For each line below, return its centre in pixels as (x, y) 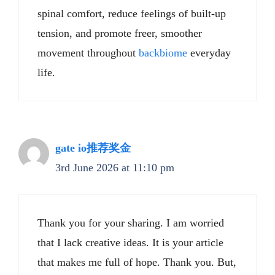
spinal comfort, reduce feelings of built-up (132, 14)
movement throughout (88, 53)
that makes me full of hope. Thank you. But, (137, 262)
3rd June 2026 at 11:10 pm (115, 168)
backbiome (163, 53)
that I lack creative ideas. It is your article (130, 242)
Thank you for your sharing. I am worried (131, 223)
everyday (209, 53)
